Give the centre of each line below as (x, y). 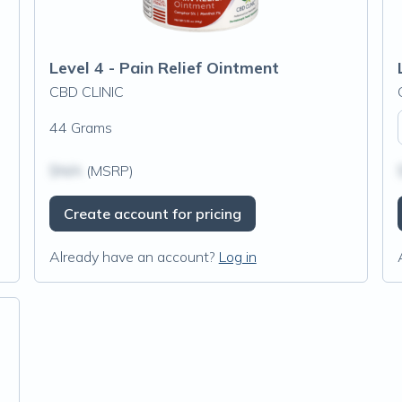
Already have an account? (132, 257)
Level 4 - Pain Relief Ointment (164, 68)
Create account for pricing (152, 214)
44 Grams (80, 127)
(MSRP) (108, 170)
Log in (237, 257)
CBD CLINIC (86, 92)
